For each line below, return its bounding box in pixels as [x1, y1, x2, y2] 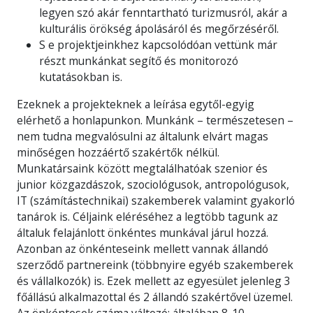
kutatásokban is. [39, 68, 122, 85]
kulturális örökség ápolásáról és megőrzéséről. [39, 20, 279, 36]
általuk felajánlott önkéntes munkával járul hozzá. [17, 224, 268, 240]
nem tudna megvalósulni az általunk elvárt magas [17, 128, 268, 144]
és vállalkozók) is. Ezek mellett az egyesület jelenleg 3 [17, 272, 291, 289]
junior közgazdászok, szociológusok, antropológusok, [17, 176, 289, 192]
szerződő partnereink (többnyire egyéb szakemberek [17, 256, 293, 272]
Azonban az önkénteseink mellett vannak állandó [17, 240, 268, 256]
